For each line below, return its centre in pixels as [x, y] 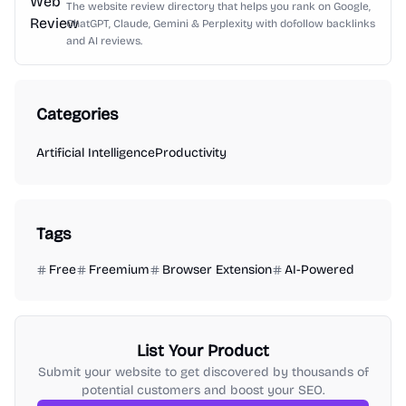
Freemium [119, 270]
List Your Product [203, 351]
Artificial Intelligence [96, 153]
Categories [77, 114]
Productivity [191, 153]
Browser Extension [217, 270]
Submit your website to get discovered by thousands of [203, 372]
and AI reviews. [104, 41]
